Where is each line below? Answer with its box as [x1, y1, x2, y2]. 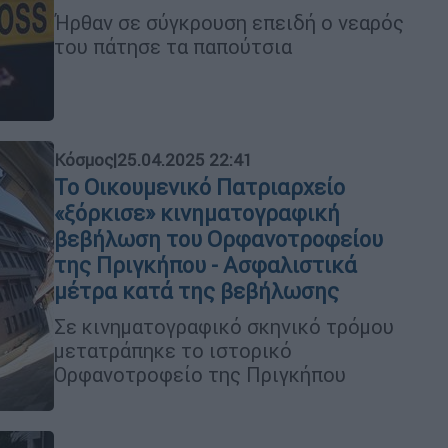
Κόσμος [54, 148, 113, 171]
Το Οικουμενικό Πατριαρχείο [54, 173, 345, 201]
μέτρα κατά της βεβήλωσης [54, 277, 339, 305]
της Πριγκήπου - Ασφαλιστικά [54, 251, 357, 279]
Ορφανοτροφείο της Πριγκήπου [54, 361, 346, 387]
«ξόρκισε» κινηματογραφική [54, 199, 340, 227]
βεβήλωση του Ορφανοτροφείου [54, 225, 383, 253]
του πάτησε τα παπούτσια [54, 33, 292, 59]
